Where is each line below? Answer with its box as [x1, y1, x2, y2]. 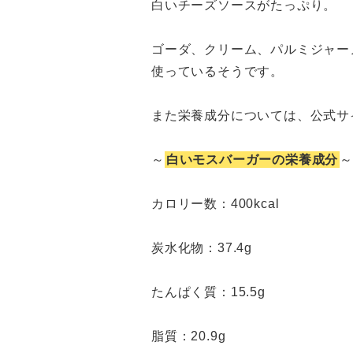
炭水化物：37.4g [151, 240, 252, 255]
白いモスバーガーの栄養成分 [165, 152, 339, 166]
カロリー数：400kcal [151, 196, 280, 210]
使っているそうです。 [151, 64, 284, 78]
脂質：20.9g [151, 329, 226, 343]
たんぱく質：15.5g [151, 284, 266, 299]
